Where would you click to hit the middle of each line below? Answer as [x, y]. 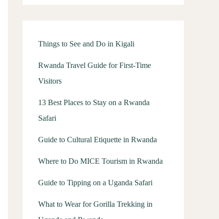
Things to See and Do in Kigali [86, 44]
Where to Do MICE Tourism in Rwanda [100, 161]
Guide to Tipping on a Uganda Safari [95, 183]
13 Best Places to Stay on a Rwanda [94, 102]
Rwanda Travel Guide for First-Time [95, 65]
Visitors [50, 81]
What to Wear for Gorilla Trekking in [95, 204]
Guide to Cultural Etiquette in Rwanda [98, 140]
